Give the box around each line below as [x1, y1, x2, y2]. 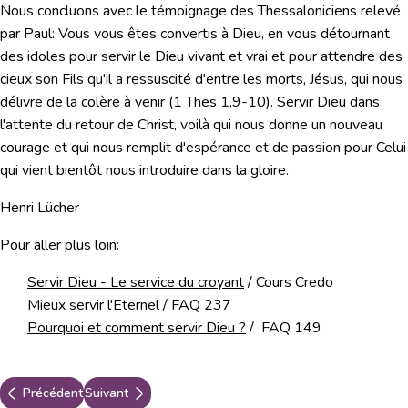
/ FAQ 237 [159, 295, 231, 316]
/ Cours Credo [244, 272, 333, 293]
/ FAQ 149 [246, 318, 321, 339]
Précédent [23, 384, 83, 403]
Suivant [85, 384, 128, 403]
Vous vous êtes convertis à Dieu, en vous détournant [58, 24, 390, 45]
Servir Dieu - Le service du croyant [27, 272, 244, 293]
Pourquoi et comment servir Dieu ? [27, 318, 246, 339]
